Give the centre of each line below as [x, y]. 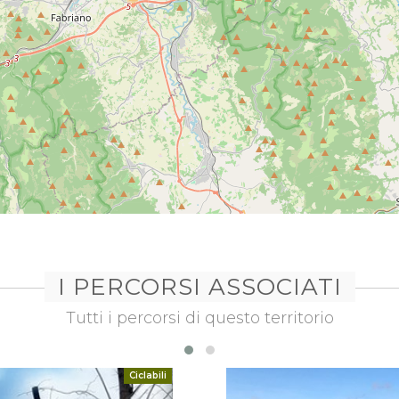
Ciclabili [148, 375]
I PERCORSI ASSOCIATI [199, 287]
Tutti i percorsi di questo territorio [199, 318]
